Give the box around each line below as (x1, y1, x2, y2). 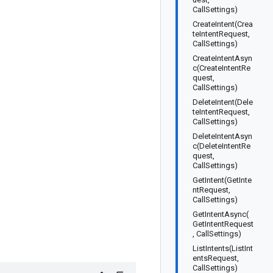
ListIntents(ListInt (193, 244, 253, 253)
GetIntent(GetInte (193, 175, 252, 185)
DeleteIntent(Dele (193, 97, 253, 107)
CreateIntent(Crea (193, 19, 253, 29)
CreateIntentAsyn (193, 54, 252, 63)
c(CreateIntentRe (193, 63, 250, 73)
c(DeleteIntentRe (193, 141, 250, 151)
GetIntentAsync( (193, 210, 249, 219)
